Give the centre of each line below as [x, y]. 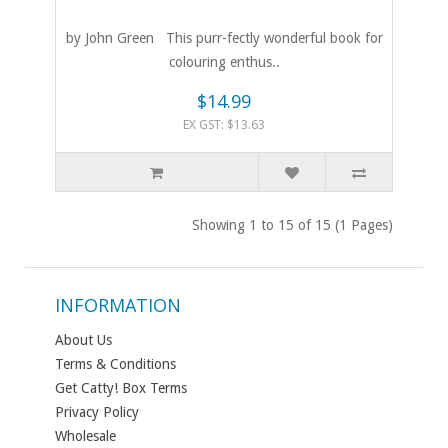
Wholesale [85, 436]
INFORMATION [118, 305]
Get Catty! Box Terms [121, 388]
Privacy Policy [97, 412]
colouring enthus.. [224, 62]
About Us [83, 340]
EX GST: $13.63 [224, 125]
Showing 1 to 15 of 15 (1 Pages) [292, 225]
